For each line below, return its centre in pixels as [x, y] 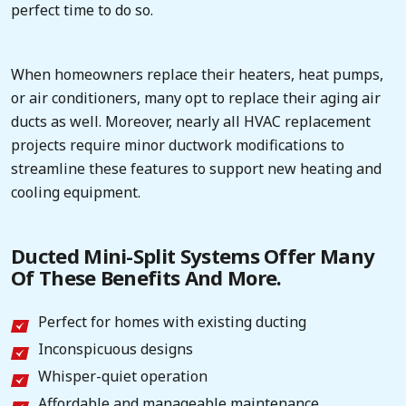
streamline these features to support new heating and [196, 169]
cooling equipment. [76, 192]
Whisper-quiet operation [123, 376]
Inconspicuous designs [116, 348]
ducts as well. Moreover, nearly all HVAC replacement [191, 121]
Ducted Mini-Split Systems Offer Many [193, 256]
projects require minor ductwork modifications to [178, 145]
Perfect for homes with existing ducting [172, 321]
